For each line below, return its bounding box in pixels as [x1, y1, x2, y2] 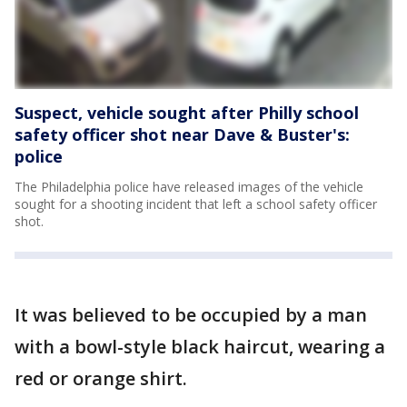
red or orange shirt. [15, 365, 187, 391]
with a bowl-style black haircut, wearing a [15, 333, 385, 359]
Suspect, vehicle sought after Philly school [15, 101, 359, 124]
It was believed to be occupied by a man [15, 302, 367, 327]
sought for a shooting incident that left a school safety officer [15, 194, 377, 213]
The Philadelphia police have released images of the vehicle [15, 177, 363, 195]
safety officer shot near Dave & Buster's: [15, 123, 350, 145]
